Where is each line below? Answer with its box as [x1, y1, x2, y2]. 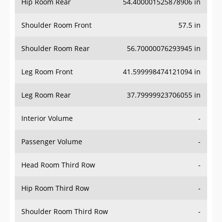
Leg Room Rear [21, 90, 71, 100]
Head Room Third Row [21, 160, 95, 170]
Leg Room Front [21, 67, 73, 77]
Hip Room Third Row [21, 183, 89, 193]
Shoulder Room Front [21, 20, 92, 30]
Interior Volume [21, 113, 73, 123]
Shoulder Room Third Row [21, 207, 108, 217]
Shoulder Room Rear [21, 44, 90, 54]
